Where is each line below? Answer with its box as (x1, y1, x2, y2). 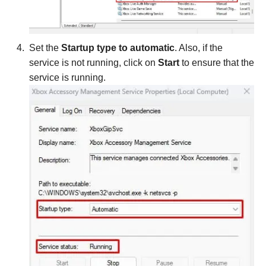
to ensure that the (179, 57, 254, 68)
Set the (29, 42, 61, 53)
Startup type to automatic (61, 42, 175, 53)
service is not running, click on (29, 57, 158, 68)
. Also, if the (175, 42, 223, 53)
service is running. (29, 72, 106, 83)
